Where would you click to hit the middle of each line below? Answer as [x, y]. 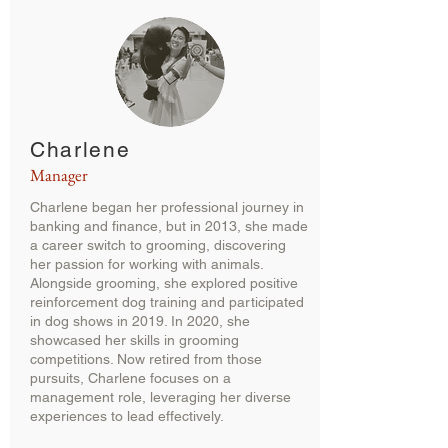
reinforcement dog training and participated [167, 302]
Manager [59, 175]
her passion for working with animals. [146, 264]
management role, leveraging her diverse [160, 397]
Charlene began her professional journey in [167, 207]
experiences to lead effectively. [127, 416]
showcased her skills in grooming [134, 340]
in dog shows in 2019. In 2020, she [140, 321]
